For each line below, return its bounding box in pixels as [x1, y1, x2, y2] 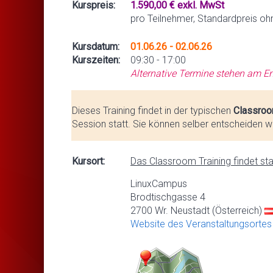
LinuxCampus [130, 177, 187, 190]
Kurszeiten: [72, 54, 120, 66]
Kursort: [72, 155, 105, 167]
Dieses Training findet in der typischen [72, 104, 233, 116]
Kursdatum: [72, 40, 129, 52]
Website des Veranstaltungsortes [130, 218, 272, 230]
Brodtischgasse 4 [130, 191, 205, 203]
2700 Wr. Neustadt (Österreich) [130, 204, 264, 216]
